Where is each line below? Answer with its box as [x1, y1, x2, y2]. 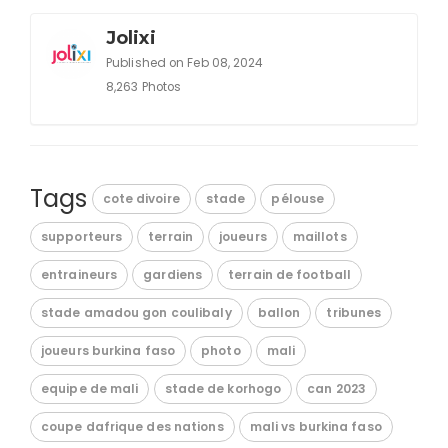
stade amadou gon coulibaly [41, 304, 232, 322]
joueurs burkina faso [41, 342, 175, 360]
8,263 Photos [106, 78, 182, 95]
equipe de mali [41, 380, 139, 398]
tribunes [326, 304, 382, 322]
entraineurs [41, 266, 118, 284]
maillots [292, 228, 347, 246]
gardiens [143, 266, 203, 284]
